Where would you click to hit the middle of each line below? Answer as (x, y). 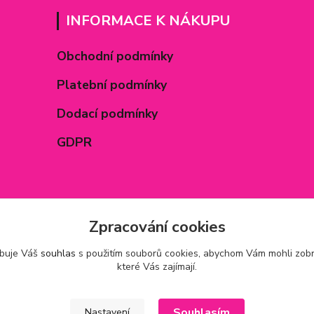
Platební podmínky (112, 85)
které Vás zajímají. (157, 267)
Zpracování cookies (157, 227)
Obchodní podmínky (115, 56)
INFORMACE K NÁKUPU (148, 21)
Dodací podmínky (108, 114)
